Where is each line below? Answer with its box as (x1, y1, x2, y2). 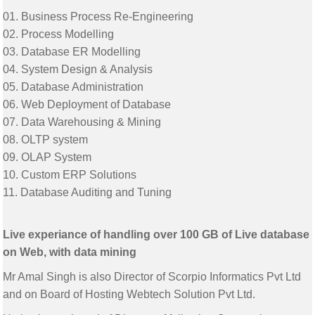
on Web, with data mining (3, 246, 137, 259)
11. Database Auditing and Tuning (3, 186, 175, 199)
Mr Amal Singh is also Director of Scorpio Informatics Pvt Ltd (3, 271, 302, 283)
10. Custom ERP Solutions (3, 169, 137, 181)
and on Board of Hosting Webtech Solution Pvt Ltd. (3, 288, 256, 301)
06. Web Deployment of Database (3, 98, 172, 111)
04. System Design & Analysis (3, 63, 153, 76)
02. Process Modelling (3, 28, 115, 41)
